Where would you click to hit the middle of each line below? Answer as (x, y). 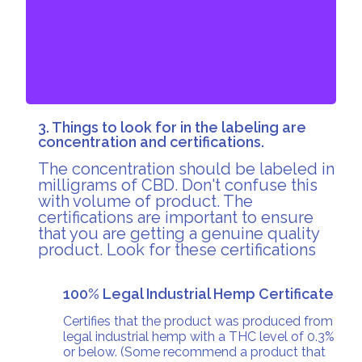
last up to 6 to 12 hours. (181, 38)
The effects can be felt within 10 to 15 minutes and (181, 18)
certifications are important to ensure (176, 217)
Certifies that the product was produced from (198, 321)
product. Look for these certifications (177, 250)
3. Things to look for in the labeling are (173, 127)
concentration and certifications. (152, 142)
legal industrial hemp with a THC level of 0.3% (199, 337)
